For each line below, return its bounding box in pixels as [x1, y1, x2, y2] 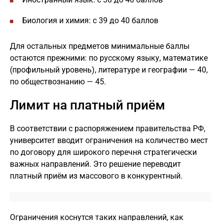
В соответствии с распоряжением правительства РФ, [10, 124, 205, 133]
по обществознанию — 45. [10, 77, 106, 86]
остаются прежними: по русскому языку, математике [10, 53, 208, 63]
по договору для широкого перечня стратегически [10, 147, 197, 157]
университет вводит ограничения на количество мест [10, 136, 208, 145]
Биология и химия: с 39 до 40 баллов [22, 16, 158, 25]
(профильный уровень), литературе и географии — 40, [10, 65, 208, 74]
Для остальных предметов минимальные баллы [10, 41, 189, 51]
